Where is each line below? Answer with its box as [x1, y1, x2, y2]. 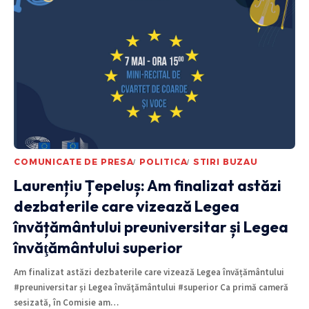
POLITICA [139, 156, 188, 167]
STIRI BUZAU [192, 156, 258, 167]
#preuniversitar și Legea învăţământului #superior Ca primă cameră [14, 281, 288, 293]
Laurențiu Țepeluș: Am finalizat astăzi [14, 175, 281, 195]
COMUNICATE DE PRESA [14, 156, 134, 167]
